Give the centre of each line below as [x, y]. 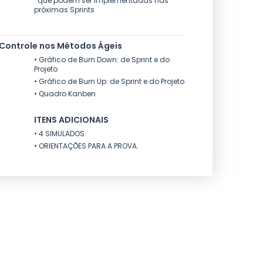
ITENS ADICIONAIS [71, 120]
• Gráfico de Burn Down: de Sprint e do [102, 60]
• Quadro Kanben [65, 94]
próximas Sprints [64, 10]
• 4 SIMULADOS [59, 134]
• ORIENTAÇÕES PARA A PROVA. [86, 146]
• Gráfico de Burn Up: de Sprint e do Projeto [109, 81]
